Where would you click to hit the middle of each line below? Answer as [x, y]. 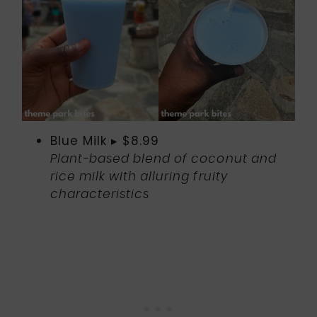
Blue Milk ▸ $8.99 [105, 140]
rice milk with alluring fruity [139, 176]
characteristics [100, 194]
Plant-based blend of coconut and [163, 158]
